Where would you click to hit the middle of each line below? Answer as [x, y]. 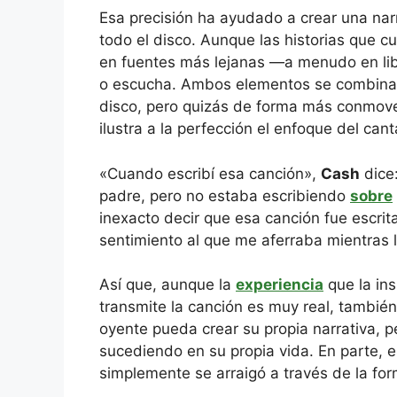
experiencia [280, 285]
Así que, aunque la [167, 285]
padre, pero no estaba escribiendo [225, 195]
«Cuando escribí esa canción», [210, 173]
